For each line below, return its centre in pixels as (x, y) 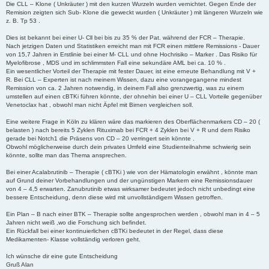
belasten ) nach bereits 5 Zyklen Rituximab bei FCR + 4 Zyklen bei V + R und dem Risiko (128, 130)
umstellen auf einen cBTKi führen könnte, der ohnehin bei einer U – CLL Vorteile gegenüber (134, 97)
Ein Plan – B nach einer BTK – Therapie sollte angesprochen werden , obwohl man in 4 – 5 (133, 214)
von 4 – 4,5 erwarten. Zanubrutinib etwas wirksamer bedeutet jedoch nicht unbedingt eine (131, 189)
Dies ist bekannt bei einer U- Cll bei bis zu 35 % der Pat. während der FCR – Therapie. (125, 38)
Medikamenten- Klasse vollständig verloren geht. (73, 240)
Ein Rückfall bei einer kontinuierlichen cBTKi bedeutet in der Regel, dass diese (115, 231)
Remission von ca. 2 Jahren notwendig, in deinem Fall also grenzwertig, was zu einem (125, 88)
